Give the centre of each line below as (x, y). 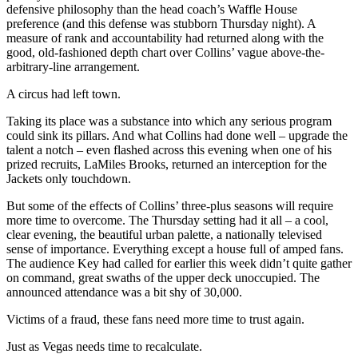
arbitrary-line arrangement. (73, 67)
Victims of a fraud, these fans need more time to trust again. (155, 320)
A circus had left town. (64, 94)
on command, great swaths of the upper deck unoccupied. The (163, 278)
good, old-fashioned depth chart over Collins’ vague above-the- (165, 53)
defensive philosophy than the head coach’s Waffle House (152, 10)
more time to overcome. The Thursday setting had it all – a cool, (167, 221)
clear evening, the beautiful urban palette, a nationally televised (164, 235)
